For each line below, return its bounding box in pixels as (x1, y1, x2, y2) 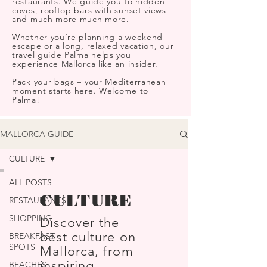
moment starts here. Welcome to (12, 85, 148, 96)
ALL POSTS (9, 177, 52, 188)
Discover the (40, 215, 120, 231)
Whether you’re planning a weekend (12, 32, 163, 42)
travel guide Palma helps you (12, 49, 131, 60)
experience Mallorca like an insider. (12, 58, 159, 69)
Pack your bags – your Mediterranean (12, 76, 166, 87)
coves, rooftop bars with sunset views (12, 5, 166, 15)
